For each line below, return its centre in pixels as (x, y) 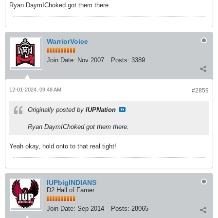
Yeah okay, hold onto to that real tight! (63, 146)
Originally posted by (57, 110)
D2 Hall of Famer (71, 190)
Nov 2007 (91, 60)
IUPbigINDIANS (72, 182)
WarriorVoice (67, 41)
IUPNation (101, 110)
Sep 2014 (91, 209)
